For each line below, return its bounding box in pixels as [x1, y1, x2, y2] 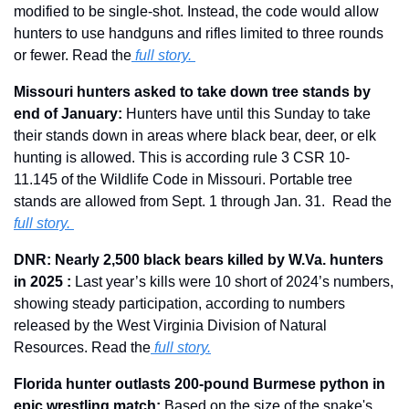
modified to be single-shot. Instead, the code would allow [14, 4, 379, 20]
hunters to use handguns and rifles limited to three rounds [14, 26, 383, 42]
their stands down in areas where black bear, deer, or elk [14, 128, 376, 144]
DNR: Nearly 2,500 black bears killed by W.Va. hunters [14, 252, 383, 268]
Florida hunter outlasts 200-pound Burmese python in [14, 376, 385, 393]
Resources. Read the [14, 340, 151, 356]
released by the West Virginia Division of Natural [14, 318, 327, 334]
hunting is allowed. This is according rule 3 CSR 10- [14, 150, 350, 166]
